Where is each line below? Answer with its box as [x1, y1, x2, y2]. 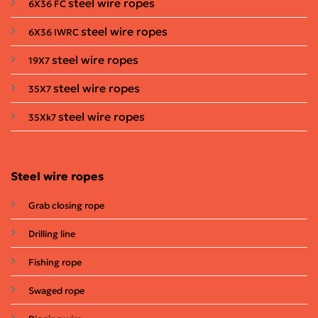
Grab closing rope [28, 199, 104, 212]
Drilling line [28, 227, 75, 240]
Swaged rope [28, 284, 84, 297]
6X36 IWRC [28, 26, 81, 38]
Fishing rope [28, 256, 82, 268]
